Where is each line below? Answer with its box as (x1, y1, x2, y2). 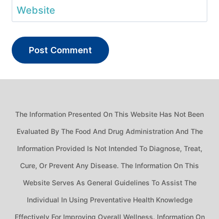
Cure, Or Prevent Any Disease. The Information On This (20, 161, 199, 170)
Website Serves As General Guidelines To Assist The (22, 178, 197, 187)
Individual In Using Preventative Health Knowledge (26, 196, 193, 204)
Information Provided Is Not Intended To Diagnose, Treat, (17, 144, 202, 153)
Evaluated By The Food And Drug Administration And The (16, 127, 203, 136)
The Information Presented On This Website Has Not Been (15, 110, 204, 119)
